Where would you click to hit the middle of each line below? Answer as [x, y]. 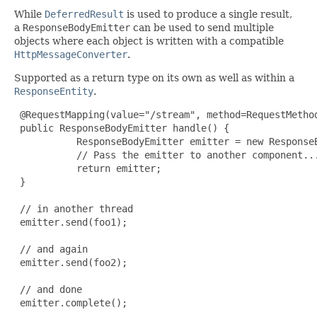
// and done [48, 289]
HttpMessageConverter [71, 54]
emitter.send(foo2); [71, 262]
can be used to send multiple [202, 27]
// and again [51, 249]
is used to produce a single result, [208, 14]
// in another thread [74, 208]
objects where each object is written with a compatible [149, 41]
